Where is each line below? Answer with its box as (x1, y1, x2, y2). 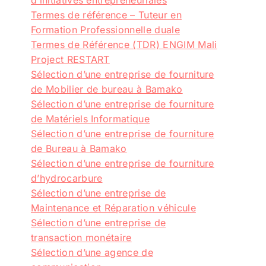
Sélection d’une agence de (31, 246, 154, 258)
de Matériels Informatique (31, 112, 150, 125)
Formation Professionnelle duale (31, 23, 180, 36)
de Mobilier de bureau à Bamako (31, 83, 183, 95)
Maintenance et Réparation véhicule (31, 201, 196, 214)
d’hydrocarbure (31, 172, 103, 184)
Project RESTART (31, 53, 110, 65)
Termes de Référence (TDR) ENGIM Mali (31, 38, 217, 50)
